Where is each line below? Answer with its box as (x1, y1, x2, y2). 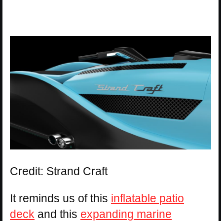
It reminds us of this (10, 191, 111, 205)
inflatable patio (111, 191, 184, 205)
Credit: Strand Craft (10, 164, 108, 178)
